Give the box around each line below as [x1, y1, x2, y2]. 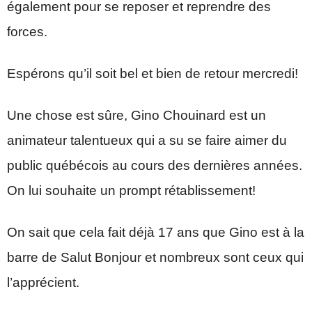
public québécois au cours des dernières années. [7, 157, 302, 173]
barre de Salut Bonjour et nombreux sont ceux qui [7, 249, 304, 265]
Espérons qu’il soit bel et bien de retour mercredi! [7, 65, 298, 81]
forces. [7, 24, 47, 39]
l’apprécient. [7, 274, 79, 290]
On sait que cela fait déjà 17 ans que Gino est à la [7, 224, 304, 240]
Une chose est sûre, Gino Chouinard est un [7, 107, 266, 123]
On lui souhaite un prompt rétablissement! [7, 182, 256, 198]
